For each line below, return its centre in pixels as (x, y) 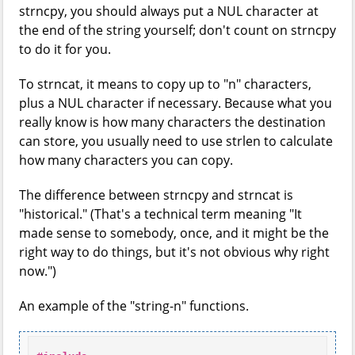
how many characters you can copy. (126, 160)
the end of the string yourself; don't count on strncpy (177, 30)
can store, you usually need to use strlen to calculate (176, 141)
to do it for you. (65, 49)
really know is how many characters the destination (172, 122)
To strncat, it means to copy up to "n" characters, (165, 84)
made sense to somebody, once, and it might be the (174, 233)
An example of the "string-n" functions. (134, 306)
